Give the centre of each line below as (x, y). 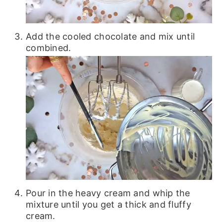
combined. (48, 48)
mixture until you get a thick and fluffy (108, 205)
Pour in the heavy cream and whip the (108, 193)
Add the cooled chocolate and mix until (110, 36)
